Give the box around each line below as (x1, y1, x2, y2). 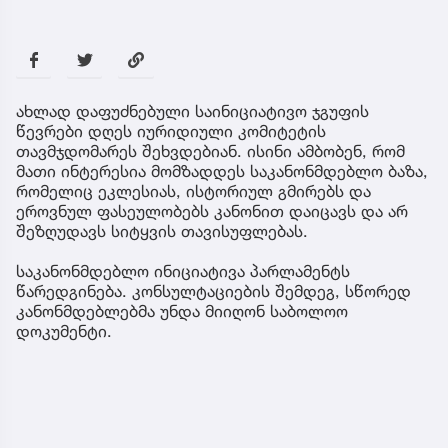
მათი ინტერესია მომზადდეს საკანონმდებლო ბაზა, (16, 161, 428, 182)
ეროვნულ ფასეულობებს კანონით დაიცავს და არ (16, 201, 408, 222)
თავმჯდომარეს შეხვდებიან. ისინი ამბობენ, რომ (16, 141, 405, 162)
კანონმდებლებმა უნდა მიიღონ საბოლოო (16, 301, 348, 322)
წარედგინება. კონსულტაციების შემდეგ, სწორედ (16, 281, 411, 302)
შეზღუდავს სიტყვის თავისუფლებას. (16, 221, 308, 242)
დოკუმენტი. (16, 321, 112, 342)
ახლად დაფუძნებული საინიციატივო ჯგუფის (16, 101, 369, 122)
